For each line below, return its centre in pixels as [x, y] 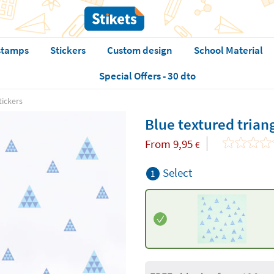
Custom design [139, 50]
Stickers [68, 50]
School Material [228, 50]
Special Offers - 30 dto [148, 76]
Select [177, 172]
